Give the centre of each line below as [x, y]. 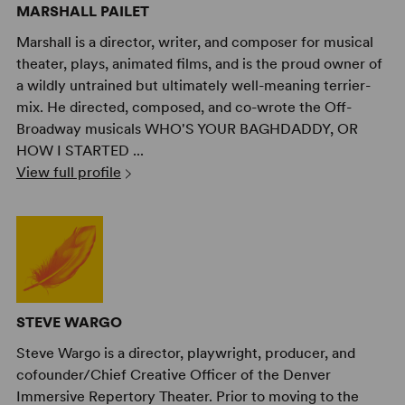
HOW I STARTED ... [80, 150]
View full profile [68, 172]
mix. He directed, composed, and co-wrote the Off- [184, 107]
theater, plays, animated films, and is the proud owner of [199, 63]
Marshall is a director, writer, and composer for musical [194, 42]
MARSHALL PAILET [82, 11]
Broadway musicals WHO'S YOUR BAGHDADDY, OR [187, 128]
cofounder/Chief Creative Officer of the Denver [173, 374]
